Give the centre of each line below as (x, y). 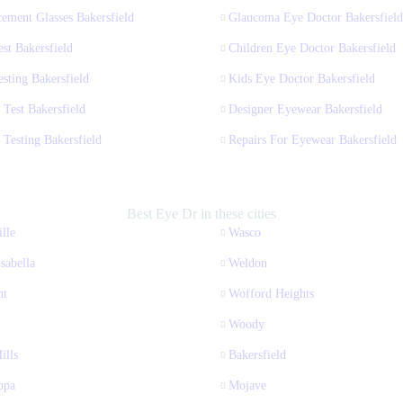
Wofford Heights (271, 293)
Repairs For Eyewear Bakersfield (313, 139)
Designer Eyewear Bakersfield (305, 109)
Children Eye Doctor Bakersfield (312, 48)
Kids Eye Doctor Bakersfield (302, 78)
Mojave (247, 385)
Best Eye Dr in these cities (201, 213)
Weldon (248, 263)
